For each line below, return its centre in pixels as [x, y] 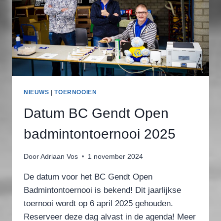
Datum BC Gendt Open [96, 113]
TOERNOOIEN [76, 92]
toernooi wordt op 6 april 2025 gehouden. [98, 203]
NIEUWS [37, 92]
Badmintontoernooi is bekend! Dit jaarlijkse [102, 190]
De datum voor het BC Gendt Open [88, 177]
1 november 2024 [116, 156]
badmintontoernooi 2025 [100, 134]
